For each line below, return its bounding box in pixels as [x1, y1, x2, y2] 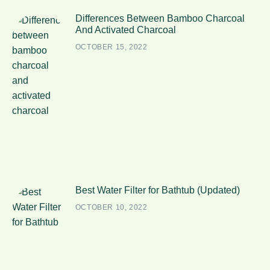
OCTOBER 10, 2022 [75, 203, 148, 212]
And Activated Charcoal [75, 25, 176, 36]
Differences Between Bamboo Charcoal [75, 13, 245, 24]
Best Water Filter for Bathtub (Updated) [75, 185, 240, 196]
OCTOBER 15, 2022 [75, 43, 148, 52]
